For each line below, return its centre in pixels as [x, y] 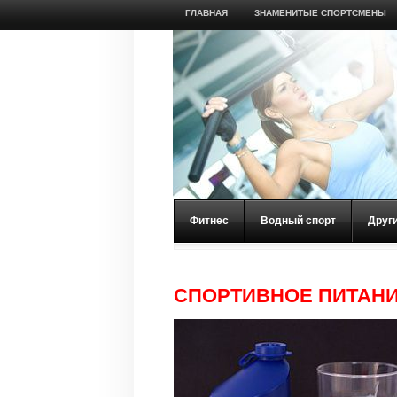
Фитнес [209, 221]
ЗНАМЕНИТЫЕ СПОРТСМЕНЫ [320, 13]
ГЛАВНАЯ [206, 13]
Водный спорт [298, 221]
